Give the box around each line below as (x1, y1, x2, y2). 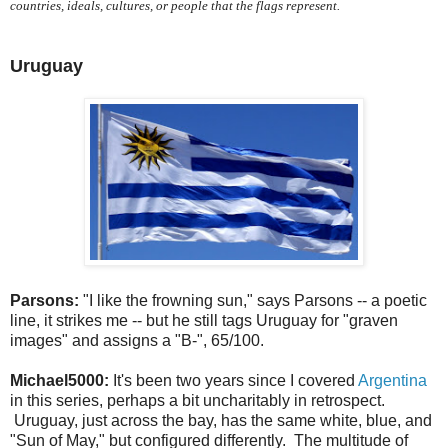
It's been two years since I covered (113, 371, 358, 389)
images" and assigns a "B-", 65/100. (10, 331, 264, 349)
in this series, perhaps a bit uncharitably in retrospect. (10, 391, 385, 409)
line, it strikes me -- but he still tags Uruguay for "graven (10, 311, 398, 329)
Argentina (358, 371, 427, 389)
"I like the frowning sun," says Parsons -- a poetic (83, 291, 427, 309)
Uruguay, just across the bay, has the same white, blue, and (10, 411, 432, 429)
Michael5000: (10, 371, 113, 389)
